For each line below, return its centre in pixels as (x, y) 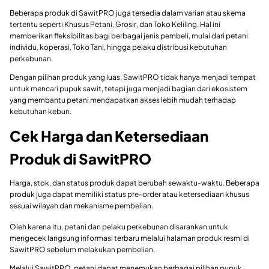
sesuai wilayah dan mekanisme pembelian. (81, 206)
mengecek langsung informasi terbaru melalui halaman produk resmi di (130, 238)
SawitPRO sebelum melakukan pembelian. (82, 250)
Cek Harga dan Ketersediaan (109, 136)
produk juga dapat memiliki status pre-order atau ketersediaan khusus (129, 195)
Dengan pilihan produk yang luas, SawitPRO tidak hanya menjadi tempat (133, 77)
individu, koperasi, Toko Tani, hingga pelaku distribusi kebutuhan (118, 47)
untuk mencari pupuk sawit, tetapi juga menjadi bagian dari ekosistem (128, 89)
